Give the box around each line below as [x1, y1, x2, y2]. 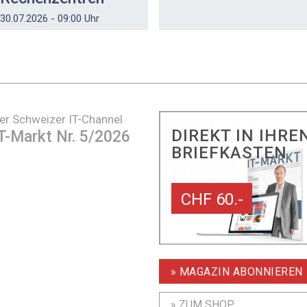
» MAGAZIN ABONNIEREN [170, 265, 303, 279]
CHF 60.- [180, 190, 243, 210]
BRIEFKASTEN [171, 143, 287, 163]
